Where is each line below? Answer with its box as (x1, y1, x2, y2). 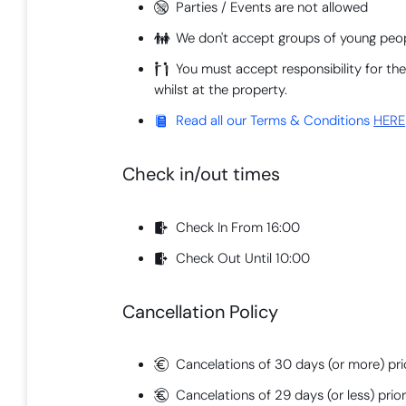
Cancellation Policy (122, 299, 279, 324)
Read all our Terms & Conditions (176, 111, 374, 130)
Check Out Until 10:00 (176, 248, 311, 267)
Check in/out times (122, 162, 281, 187)
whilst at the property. (154, 81, 288, 100)
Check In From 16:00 (176, 217, 301, 237)
